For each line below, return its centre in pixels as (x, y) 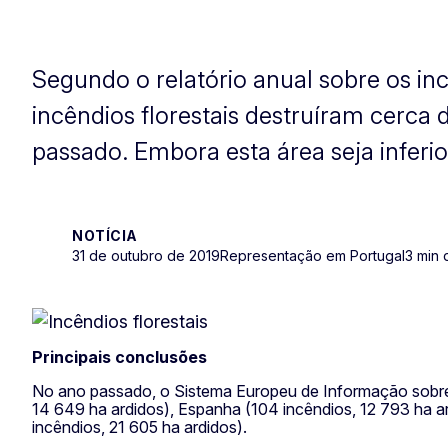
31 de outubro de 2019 (146, 255)
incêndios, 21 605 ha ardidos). (139, 426)
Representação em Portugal (312, 255)
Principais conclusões (119, 356)
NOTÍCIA (105, 235)
